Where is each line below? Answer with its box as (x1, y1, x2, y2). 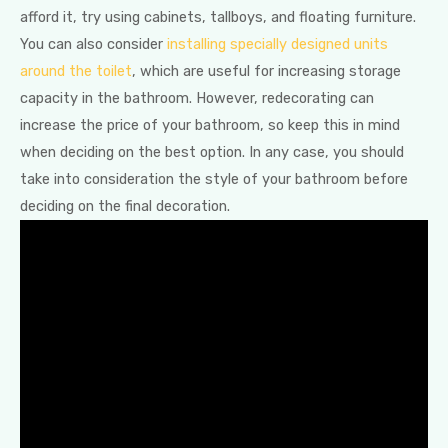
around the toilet (20, 62, 132, 81)
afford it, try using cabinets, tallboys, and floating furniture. (20, 8, 416, 27)
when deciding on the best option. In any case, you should (20, 143, 404, 162)
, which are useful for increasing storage (132, 62, 401, 81)
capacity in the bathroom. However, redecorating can (20, 89, 374, 108)
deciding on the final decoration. (20, 197, 230, 216)
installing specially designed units (167, 35, 388, 54)
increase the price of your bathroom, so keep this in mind (20, 116, 400, 135)
